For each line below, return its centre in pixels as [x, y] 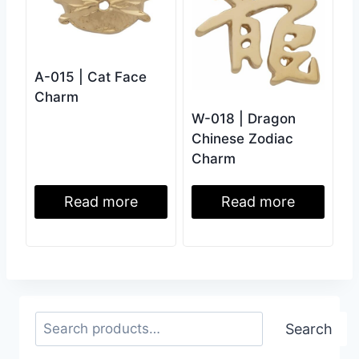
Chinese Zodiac [242, 139]
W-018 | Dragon [244, 119]
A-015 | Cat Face [91, 77]
